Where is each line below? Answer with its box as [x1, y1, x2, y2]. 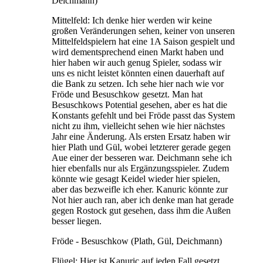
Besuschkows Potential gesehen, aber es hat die [52, 99, 227, 110]
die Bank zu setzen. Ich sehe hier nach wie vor [52, 78, 224, 89]
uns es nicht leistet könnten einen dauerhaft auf [52, 68, 224, 78]
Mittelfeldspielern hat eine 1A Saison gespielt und [52, 36, 235, 46]
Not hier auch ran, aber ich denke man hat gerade [52, 194, 234, 205]
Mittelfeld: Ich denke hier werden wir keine [52, 15, 212, 25]
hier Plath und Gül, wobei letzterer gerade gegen [52, 141, 231, 152]
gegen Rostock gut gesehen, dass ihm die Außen [52, 205, 231, 215]
